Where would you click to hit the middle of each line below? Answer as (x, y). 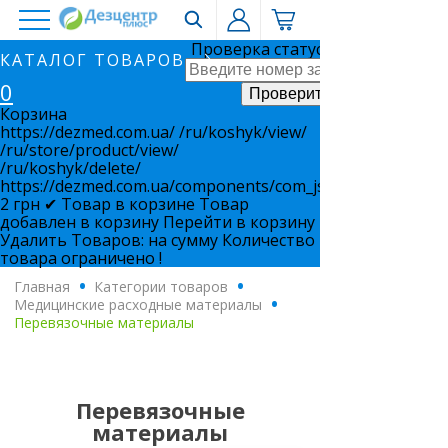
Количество (268, 240)
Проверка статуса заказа (289, 49)
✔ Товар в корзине (119, 204)
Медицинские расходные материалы (138, 304)
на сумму (183, 240)
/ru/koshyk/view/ (243, 132)
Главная (42, 286)
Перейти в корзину (239, 222)
